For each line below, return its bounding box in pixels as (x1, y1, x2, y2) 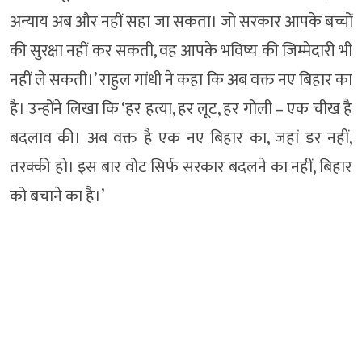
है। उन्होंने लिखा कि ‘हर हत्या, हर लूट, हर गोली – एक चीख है (10, 95, 352, 123)
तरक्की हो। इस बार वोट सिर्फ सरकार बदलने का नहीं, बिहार (10, 153, 352, 181)
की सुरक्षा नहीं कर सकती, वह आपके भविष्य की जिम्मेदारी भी (10, 36, 352, 65)
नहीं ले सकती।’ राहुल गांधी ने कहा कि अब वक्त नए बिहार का (10, 65, 352, 94)
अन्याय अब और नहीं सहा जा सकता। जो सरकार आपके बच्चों (10, 7, 352, 36)
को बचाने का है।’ (10, 182, 104, 210)
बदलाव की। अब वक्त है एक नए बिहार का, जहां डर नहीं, (10, 124, 352, 152)
